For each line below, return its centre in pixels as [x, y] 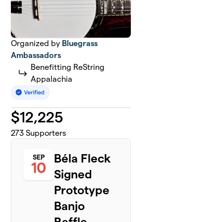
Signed [73, 174]
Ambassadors [36, 55]
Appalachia [52, 79]
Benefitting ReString [68, 67]
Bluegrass [80, 43]
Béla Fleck [83, 159]
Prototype [82, 190]
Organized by [37, 43]
